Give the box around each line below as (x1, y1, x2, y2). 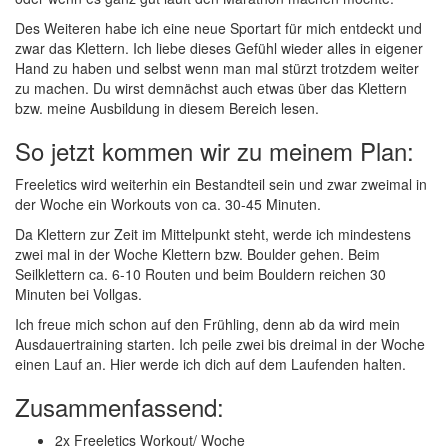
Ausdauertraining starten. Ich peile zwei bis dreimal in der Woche (15, 334, 425, 354)
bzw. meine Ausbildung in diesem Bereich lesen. (15, 98, 319, 118)
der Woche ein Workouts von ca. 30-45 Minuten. (15, 194, 321, 214)
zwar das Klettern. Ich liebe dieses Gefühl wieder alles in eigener (15, 38, 423, 58)
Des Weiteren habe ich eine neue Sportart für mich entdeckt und (15, 18, 422, 38)
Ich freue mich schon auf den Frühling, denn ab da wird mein (15, 314, 400, 334)
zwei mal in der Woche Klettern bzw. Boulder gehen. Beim (15, 244, 380, 264)
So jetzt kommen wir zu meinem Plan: (15, 133, 414, 168)
